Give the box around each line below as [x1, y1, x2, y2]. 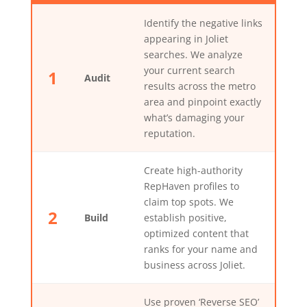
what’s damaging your [143, 111, 245, 125]
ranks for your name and [143, 243, 258, 256]
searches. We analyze [143, 48, 243, 62]
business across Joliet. [143, 258, 245, 272]
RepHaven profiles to [143, 180, 239, 193]
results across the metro [143, 79, 256, 93]
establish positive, [143, 211, 227, 225]
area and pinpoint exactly [143, 95, 261, 109]
